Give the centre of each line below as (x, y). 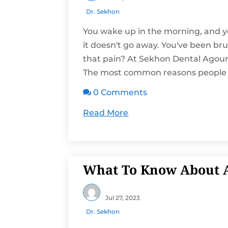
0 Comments (120, 93)
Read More (106, 113)
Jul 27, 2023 (123, 197)
